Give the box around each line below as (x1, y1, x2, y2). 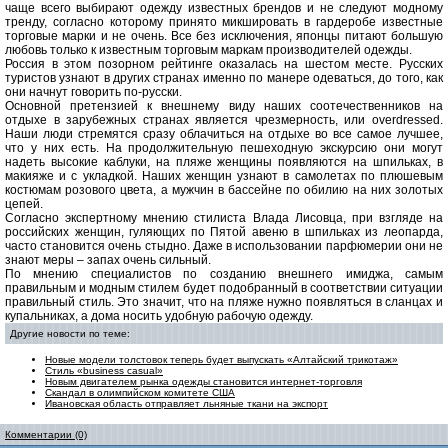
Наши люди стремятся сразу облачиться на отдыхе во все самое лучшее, (5, 127, 443, 141)
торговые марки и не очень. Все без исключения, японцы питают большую (5, 29, 443, 43)
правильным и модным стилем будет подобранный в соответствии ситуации (5, 281, 443, 295)
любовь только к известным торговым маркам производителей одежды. (5, 43, 412, 57)
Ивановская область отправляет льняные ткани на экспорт (45, 398, 328, 409)
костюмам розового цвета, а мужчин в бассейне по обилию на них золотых (5, 183, 443, 197)
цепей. (5, 197, 43, 211)
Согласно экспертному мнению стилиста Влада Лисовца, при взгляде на (5, 211, 443, 225)
